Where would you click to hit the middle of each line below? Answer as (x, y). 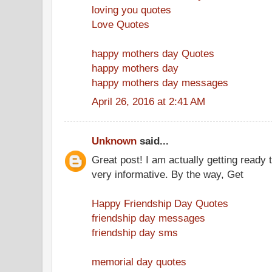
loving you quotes (131, 9)
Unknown (114, 141)
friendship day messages (148, 218)
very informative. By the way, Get (168, 174)
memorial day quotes (139, 261)
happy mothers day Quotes (153, 53)
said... (153, 141)
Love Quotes (121, 24)
